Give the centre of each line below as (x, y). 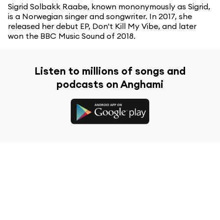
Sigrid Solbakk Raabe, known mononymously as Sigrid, (109, 7)
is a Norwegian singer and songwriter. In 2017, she (100, 16)
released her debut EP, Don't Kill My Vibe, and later (102, 26)
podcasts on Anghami (110, 84)
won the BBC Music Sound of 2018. (72, 36)
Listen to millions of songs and (110, 71)
